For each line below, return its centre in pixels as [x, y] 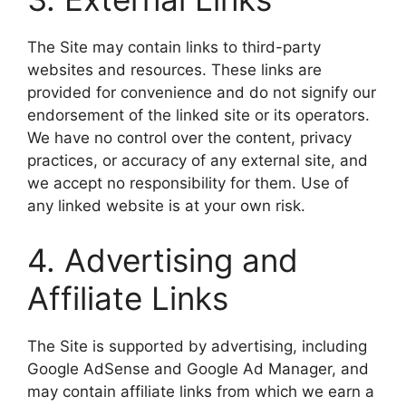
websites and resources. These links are [174, 70]
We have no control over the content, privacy [189, 138]
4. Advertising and [163, 260]
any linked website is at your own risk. [166, 206]
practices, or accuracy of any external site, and [198, 160]
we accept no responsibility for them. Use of [188, 183]
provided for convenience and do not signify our [202, 92]
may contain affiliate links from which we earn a [201, 391]
